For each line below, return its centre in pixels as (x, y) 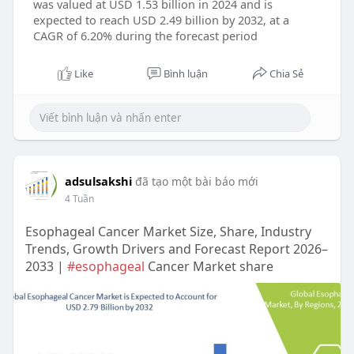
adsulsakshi (98, 181)
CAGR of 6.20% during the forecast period (145, 36)
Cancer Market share (209, 267)
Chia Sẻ (287, 74)
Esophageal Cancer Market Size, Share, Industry (168, 232)
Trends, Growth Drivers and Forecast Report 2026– (176, 249)
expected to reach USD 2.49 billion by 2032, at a (161, 20)
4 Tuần (79, 199)
